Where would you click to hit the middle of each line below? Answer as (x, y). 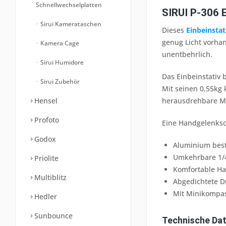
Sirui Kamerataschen (70, 24)
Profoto (46, 120)
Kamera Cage (59, 43)
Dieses (174, 30)
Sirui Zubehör (59, 81)
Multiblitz (49, 177)
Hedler (45, 196)
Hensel (45, 101)
